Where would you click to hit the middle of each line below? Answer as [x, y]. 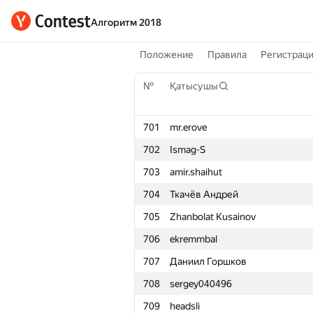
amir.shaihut [196, 172]
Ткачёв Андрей [204, 194]
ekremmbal [194, 239]
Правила [227, 54]
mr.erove [188, 127]
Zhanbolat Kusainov [213, 217]
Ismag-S [188, 150]
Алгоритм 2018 [126, 22]
